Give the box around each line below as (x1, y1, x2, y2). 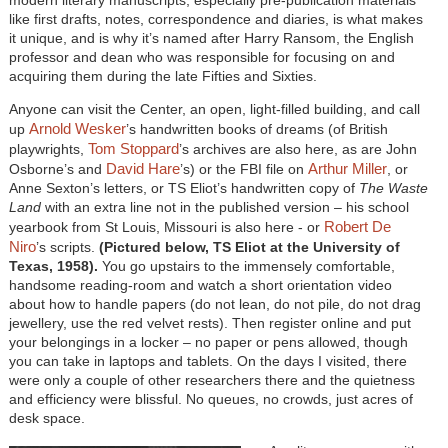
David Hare (105, 159, 180, 177)
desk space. (8, 409, 85, 426)
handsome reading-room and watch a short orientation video (8, 276, 392, 293)
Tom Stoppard (87, 139, 179, 157)
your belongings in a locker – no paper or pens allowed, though (8, 333, 408, 350)
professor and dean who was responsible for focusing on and (8, 48, 395, 65)
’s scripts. (35, 238, 99, 255)
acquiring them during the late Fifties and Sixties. (8, 67, 317, 84)
